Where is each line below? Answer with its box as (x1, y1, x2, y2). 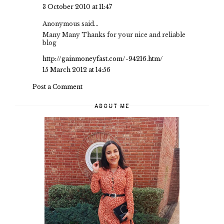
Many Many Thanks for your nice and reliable (42, 30, 185, 38)
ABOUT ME (94, 102, 129, 109)
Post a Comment (32, 82, 82, 90)
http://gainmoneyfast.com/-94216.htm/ (42, 54, 163, 62)
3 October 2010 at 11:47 (42, 2, 112, 10)
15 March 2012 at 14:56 (42, 65, 110, 73)
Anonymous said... (42, 19, 98, 27)
